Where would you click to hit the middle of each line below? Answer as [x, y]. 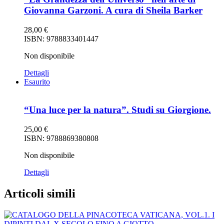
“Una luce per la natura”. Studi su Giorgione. [117, 110]
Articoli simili [40, 194]
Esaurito [37, 81]
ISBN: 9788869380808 [61, 138]
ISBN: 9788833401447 [61, 38]
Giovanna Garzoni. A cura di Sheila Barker [113, 10]
